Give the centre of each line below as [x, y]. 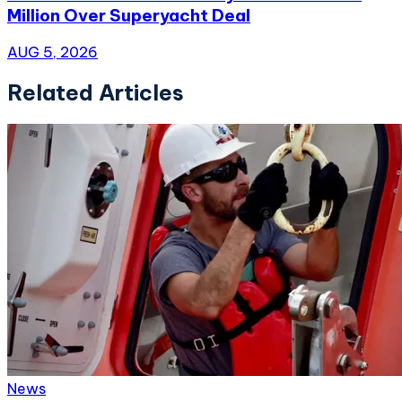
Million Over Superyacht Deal [129, 16]
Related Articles [96, 92]
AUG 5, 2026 [52, 52]
